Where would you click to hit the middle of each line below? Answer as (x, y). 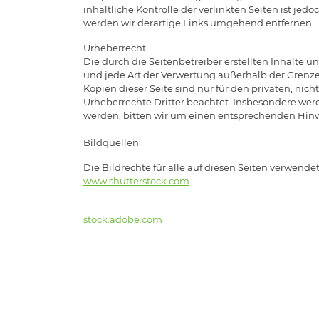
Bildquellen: (112, 142)
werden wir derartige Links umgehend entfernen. (199, 22)
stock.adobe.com (123, 219)
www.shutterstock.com (136, 181)
